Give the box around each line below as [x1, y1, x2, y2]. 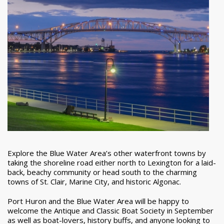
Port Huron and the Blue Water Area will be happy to [7, 195, 189, 206]
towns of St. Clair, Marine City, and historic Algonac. [7, 176, 181, 186]
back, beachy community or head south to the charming [7, 166, 197, 177]
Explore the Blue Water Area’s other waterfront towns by [7, 147, 206, 158]
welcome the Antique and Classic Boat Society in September [7, 205, 213, 215]
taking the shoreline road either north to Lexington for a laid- [7, 157, 216, 167]
